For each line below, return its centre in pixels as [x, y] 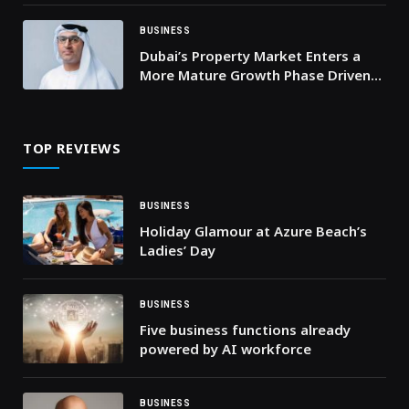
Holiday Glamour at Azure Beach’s [253, 231]
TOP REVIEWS [72, 148]
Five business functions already [245, 330]
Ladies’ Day [178, 251]
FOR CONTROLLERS [207, 15]
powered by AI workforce [225, 349]
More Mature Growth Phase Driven [255, 75]
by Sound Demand [201, 94]
